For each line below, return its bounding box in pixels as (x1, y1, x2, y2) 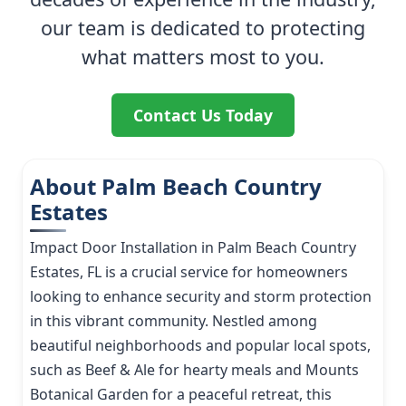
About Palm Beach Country (30, 171, 322, 202)
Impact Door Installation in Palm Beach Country (30, 237, 356, 258)
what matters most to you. (82, 43, 324, 71)
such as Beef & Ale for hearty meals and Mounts (30, 360, 359, 381)
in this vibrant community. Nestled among (30, 311, 317, 332)
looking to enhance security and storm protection (30, 286, 372, 307)
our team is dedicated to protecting (41, 14, 365, 42)
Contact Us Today (133, 104, 273, 127)
